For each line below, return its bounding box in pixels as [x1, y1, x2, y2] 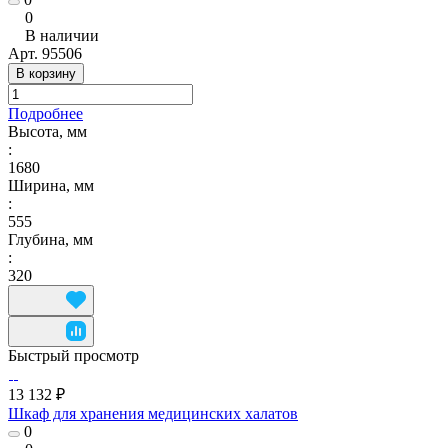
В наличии [25, 26, 99, 44]
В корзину [16, 65, 76, 81]
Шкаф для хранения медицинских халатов [8, 404, 298, 422]
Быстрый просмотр [8, 346, 139, 364]
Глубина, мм [8, 230, 93, 248]
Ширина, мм [8, 176, 94, 194]
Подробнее [8, 104, 83, 122]
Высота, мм [8, 122, 87, 140]
